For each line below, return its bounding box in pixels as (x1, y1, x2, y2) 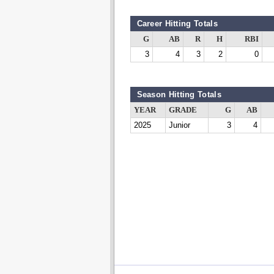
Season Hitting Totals (136, 90, 221, 99)
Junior (168, 121, 190, 130)
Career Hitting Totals (136, 19, 218, 28)
